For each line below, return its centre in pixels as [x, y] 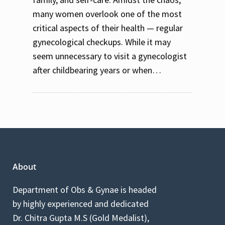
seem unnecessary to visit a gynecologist [110, 56]
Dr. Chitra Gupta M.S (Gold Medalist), [81, 217]
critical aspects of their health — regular [108, 28]
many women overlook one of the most [107, 14]
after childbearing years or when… [97, 70]
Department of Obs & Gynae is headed [85, 189]
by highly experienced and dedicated [81, 203]
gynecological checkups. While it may [102, 42]
